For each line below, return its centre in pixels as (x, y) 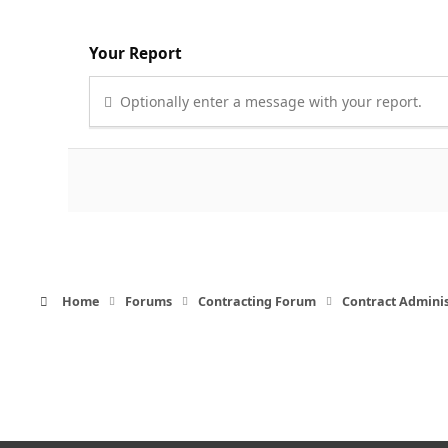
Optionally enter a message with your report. (269, 101)
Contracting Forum (257, 302)
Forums (149, 302)
